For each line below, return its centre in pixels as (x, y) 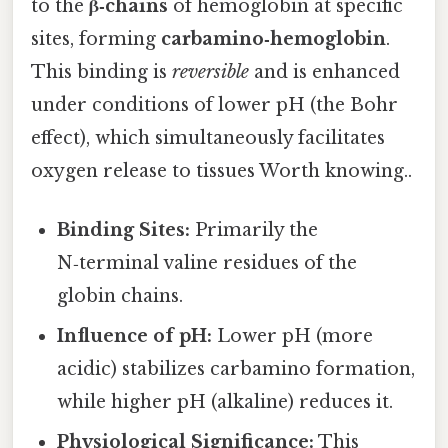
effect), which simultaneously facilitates (208, 137)
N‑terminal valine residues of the (207, 262)
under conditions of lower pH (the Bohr (214, 104)
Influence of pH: (135, 335)
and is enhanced (324, 71)
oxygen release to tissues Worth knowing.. (221, 170)
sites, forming (96, 38)
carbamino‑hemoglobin (273, 38)
